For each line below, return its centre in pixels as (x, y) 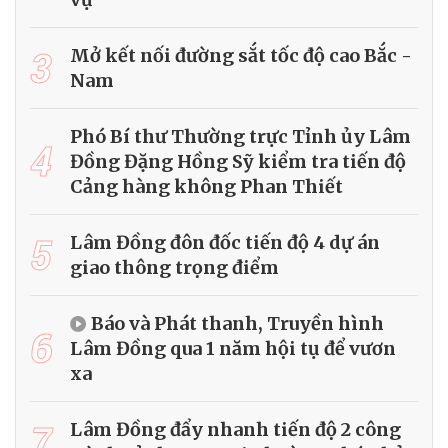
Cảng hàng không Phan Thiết (206, 186)
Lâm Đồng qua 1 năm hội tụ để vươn (233, 348)
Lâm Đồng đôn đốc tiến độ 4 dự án (225, 242)
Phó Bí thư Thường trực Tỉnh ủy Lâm (240, 136)
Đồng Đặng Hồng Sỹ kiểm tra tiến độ (238, 161)
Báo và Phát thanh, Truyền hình (237, 323)
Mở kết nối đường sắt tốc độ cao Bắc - (241, 55)
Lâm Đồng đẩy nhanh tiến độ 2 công (235, 429)
